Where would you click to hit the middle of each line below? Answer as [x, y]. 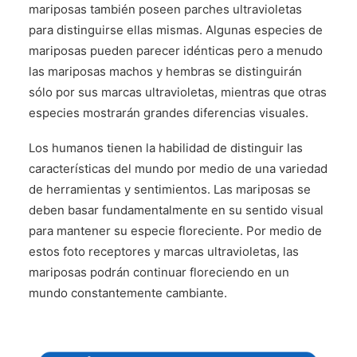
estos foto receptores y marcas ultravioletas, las [164, 251]
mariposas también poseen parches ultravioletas [165, 9]
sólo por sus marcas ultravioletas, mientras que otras [178, 92]
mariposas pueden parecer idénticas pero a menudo [176, 51]
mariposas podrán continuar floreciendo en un [159, 272]
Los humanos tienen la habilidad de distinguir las [166, 148]
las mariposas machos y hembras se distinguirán [165, 71]
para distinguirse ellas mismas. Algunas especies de [176, 30]
